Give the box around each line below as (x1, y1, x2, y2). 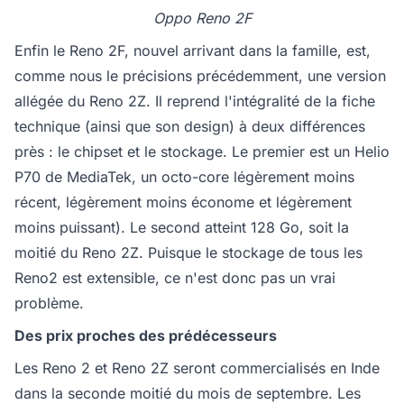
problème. (14, 294, 84, 313)
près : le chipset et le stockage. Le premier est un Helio (14, 142, 390, 161)
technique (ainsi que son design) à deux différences (14, 117, 365, 136)
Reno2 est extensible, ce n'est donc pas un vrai (14, 269, 335, 288)
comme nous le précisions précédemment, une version (14, 67, 386, 86)
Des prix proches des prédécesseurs (14, 326, 277, 345)
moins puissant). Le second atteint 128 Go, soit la (14, 218, 349, 237)
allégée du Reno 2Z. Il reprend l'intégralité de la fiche (14, 92, 375, 111)
